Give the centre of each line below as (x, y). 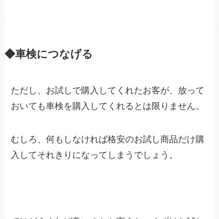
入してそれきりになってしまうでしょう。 (95, 155)
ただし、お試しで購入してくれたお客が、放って (108, 91)
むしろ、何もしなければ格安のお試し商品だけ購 (108, 139)
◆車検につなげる (48, 55)
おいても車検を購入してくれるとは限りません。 (108, 106)
